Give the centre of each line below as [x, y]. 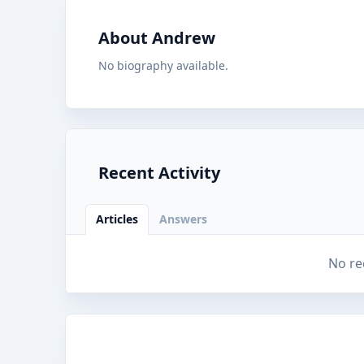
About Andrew [157, 38]
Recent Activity [159, 173]
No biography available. [163, 65]
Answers [183, 219]
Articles [117, 219]
